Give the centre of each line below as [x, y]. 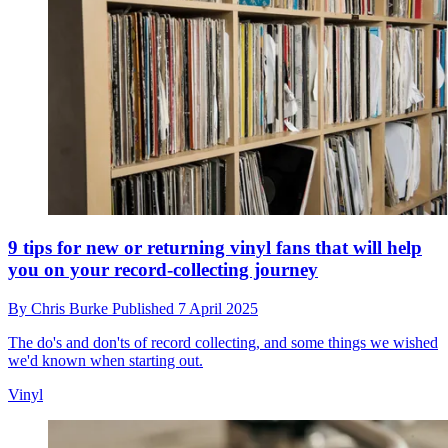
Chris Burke [71, 309]
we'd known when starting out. [105, 361]
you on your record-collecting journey [163, 270]
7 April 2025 [218, 309]
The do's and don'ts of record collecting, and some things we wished [223, 343]
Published [145, 309]
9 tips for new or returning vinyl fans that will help [215, 248]
